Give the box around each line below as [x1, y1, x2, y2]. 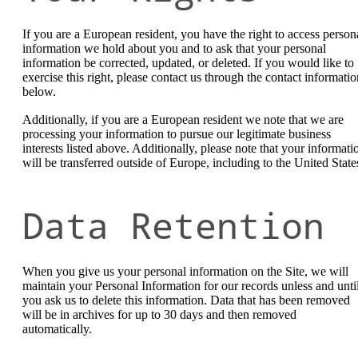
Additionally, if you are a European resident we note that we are [22, 113, 344, 127]
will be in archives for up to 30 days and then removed [22, 308, 296, 322]
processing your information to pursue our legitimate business [22, 127, 331, 141]
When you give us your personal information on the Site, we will [22, 265, 348, 279]
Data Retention [22, 201, 324, 249]
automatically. [22, 322, 92, 336]
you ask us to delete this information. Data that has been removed [22, 293, 350, 308]
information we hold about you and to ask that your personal [22, 41, 326, 55]
